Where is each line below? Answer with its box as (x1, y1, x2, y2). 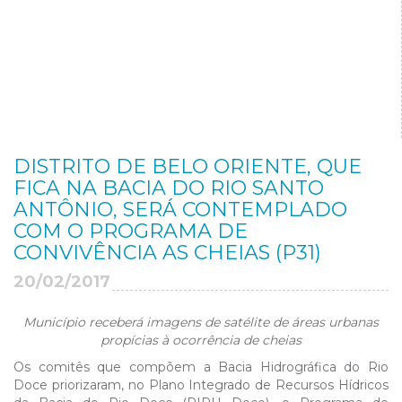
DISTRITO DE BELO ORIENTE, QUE (13, 154, 362, 179)
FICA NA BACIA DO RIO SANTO (13, 176, 324, 200)
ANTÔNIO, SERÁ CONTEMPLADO (13, 197, 347, 222)
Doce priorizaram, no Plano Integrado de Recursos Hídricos (13, 377, 389, 393)
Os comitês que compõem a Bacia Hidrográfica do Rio (13, 359, 389, 375)
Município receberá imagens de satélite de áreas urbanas (23, 314, 379, 330)
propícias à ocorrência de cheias (100, 332, 301, 348)
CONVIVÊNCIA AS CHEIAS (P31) (13, 240, 321, 265)
